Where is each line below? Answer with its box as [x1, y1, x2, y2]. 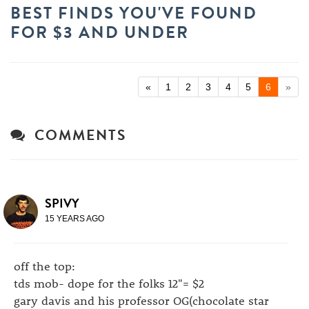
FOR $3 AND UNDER [10, 20, 189, 45]
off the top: [14, 258, 75, 273]
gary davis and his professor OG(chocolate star [14, 292, 269, 308]
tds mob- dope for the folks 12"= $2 [14, 275, 204, 290]
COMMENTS [25, 124, 126, 146]
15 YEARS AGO [45, 214, 104, 223]
